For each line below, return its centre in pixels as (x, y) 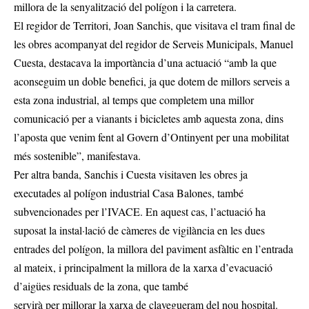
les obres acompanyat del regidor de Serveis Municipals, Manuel (153, 44)
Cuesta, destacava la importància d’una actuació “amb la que (145, 63)
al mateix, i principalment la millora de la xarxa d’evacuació (143, 268)
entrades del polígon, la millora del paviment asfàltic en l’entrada (153, 249)
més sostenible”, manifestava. (77, 156)
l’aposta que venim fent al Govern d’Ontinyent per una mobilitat (151, 137)
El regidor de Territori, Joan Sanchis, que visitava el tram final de (154, 26)
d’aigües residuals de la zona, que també (101, 286)
